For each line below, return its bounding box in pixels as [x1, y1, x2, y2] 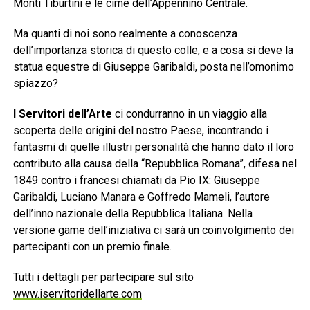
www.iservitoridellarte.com [12, 287, 142, 301]
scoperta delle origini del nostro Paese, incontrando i [12, 124, 268, 138]
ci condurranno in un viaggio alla [111, 107, 267, 121]
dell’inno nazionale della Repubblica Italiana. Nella [12, 207, 253, 221]
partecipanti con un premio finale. [12, 240, 172, 254]
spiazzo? [12, 77, 58, 91]
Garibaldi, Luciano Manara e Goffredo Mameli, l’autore [12, 190, 270, 204]
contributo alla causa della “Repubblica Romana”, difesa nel [12, 157, 297, 171]
